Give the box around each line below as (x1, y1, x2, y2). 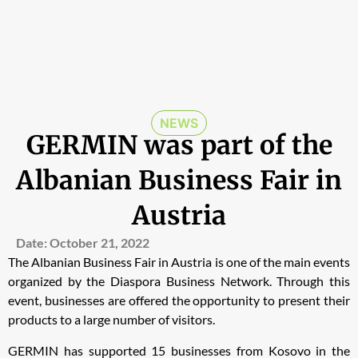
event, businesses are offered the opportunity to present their (8, 292, 350, 308)
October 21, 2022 (50, 235, 149, 251)
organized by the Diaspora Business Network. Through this (8, 273, 350, 289)
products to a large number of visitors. (8, 312, 215, 328)
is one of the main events (214, 254, 351, 270)
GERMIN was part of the (26, 129, 332, 162)
